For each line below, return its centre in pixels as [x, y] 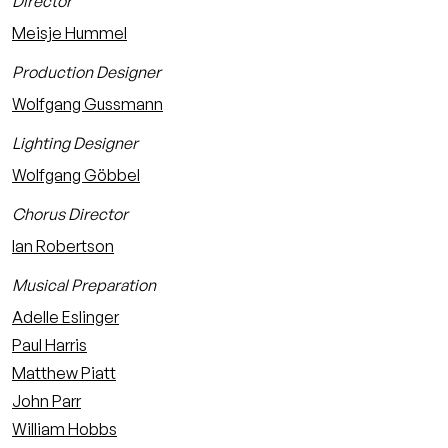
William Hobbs [64, 429]
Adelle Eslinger [65, 317]
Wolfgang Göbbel [76, 175]
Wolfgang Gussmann [87, 104]
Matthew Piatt [64, 373]
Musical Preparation [84, 285]
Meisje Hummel [69, 33]
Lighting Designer [75, 143]
